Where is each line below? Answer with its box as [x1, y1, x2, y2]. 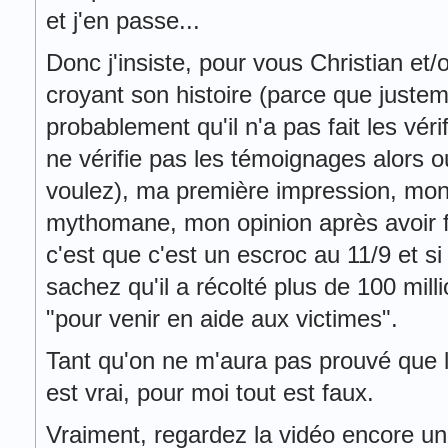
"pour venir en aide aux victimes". [46, 305, 398, 332]
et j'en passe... [46, 7, 200, 34]
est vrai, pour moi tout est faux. [46, 379, 374, 406]
